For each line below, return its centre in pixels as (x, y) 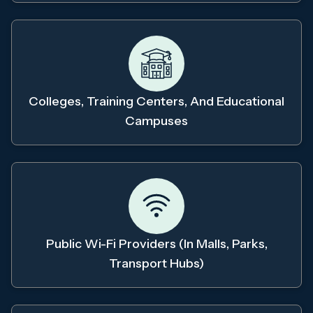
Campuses (156, 121)
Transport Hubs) (156, 264)
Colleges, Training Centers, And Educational (156, 102)
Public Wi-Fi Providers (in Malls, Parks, (156, 244)
